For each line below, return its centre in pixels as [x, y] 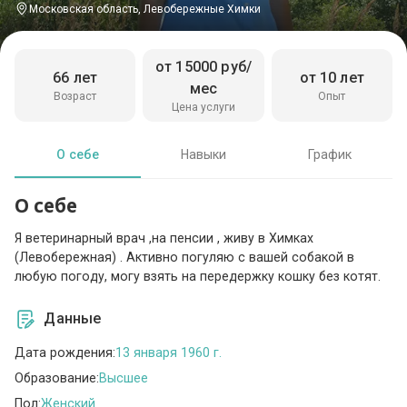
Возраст [75, 96]
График [329, 154]
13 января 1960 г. [169, 352]
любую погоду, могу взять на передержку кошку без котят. [198, 277]
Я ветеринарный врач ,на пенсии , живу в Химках [164, 238]
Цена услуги [203, 107]
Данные [73, 319]
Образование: [57, 377]
